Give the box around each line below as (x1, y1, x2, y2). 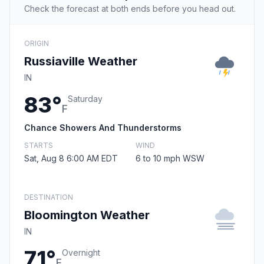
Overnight (62, 247, 100, 258)
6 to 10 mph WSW (136, 153, 204, 164)
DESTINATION (24, 193, 73, 202)
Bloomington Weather (24, 208, 150, 223)
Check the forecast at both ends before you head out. (24, 4, 236, 14)
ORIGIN (24, 39, 49, 48)
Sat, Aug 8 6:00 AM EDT (24, 153, 118, 164)
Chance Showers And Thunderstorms (24, 123, 181, 133)
